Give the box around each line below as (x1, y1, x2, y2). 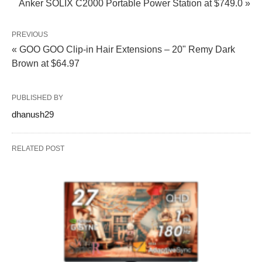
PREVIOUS (12, 30, 48, 39)
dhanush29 (12, 109, 54, 119)
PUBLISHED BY (12, 94, 63, 102)
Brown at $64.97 (12, 58, 80, 68)
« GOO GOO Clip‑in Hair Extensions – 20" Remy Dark (12, 44, 235, 54)
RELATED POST (12, 144, 64, 153)
